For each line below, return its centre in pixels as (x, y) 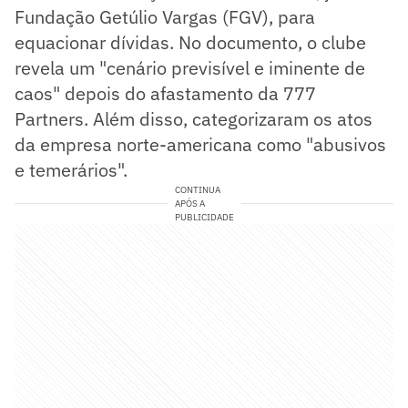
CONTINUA (197, 189)
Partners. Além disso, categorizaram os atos (194, 118)
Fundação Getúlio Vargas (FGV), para (165, 16)
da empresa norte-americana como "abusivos (200, 144)
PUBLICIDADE (204, 217)
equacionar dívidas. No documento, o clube (190, 42)
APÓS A (189, 203)
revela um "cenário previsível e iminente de (190, 67)
